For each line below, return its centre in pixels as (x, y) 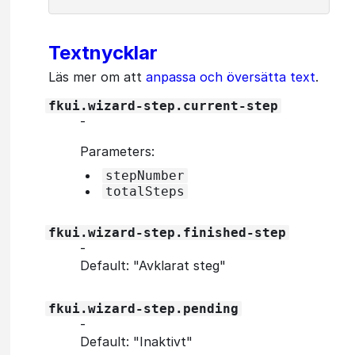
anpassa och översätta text (231, 76)
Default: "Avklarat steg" (153, 265)
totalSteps (145, 191)
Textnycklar (103, 52)
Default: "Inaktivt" (136, 341)
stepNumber (145, 175)
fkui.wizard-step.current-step (163, 105)
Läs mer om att (97, 76)
